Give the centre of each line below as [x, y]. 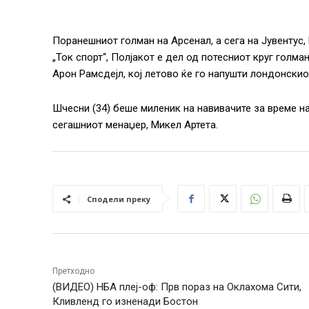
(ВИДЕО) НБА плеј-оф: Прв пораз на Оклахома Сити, [177, 287]
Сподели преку [119, 199]
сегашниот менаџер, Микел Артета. [135, 125]
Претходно [73, 271]
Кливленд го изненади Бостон [125, 301]
